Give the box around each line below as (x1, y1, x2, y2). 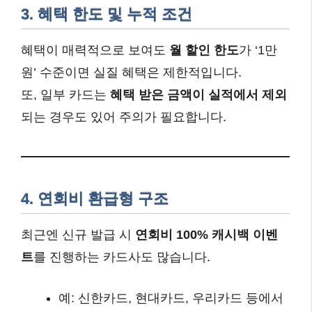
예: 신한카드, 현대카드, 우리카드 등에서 (58, 291, 283, 306)
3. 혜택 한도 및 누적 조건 (21, 5, 192, 23)
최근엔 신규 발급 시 (21, 228, 135, 242)
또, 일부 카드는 (21, 87, 110, 102)
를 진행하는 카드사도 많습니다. (33, 250, 210, 265)
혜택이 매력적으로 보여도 (21, 42, 169, 57)
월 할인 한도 (169, 42, 239, 57)
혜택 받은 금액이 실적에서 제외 (110, 87, 287, 102)
